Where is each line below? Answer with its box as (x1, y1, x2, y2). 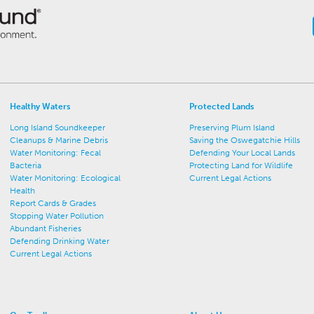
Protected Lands (189, 101, 254, 111)
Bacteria (10, 160, 42, 170)
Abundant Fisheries (10, 223, 82, 233)
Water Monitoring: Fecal (10, 147, 102, 158)
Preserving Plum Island (189, 122, 275, 132)
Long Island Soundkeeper (10, 122, 106, 132)
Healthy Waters (10, 101, 71, 111)
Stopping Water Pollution (10, 210, 104, 221)
